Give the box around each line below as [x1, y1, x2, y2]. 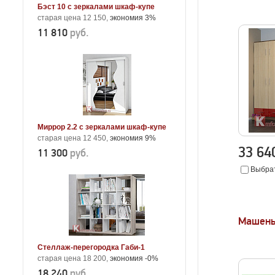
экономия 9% [110, 134, 156, 142]
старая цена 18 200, [37, 254, 110, 263]
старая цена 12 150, [37, 14, 110, 22]
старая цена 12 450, [37, 134, 110, 142]
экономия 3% [110, 14, 156, 22]
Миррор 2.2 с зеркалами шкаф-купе [37, 123, 166, 131]
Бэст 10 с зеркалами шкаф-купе [37, 2, 155, 11]
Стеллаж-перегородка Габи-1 [37, 243, 145, 252]
